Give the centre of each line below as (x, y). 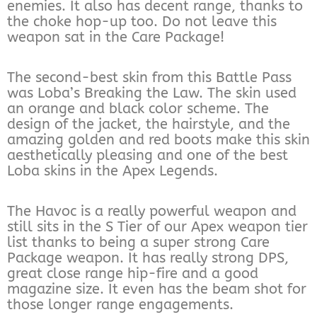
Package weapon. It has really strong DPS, (148, 258)
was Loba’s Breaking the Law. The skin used (152, 93)
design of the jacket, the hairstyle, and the (149, 124)
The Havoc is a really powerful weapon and (152, 211)
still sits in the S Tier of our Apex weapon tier (157, 226)
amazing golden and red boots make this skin (158, 139)
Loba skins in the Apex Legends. (113, 171)
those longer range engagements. (120, 304)
